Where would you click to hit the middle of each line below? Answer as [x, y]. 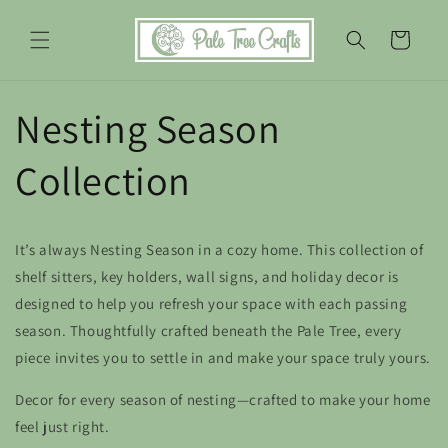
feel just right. [62, 426]
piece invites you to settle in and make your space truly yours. [223, 357]
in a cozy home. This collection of [309, 249]
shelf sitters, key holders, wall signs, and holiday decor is [207, 276]
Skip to [54, 13]
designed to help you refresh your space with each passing [211, 303]
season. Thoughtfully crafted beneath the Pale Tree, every [208, 330]
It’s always [53, 249]
